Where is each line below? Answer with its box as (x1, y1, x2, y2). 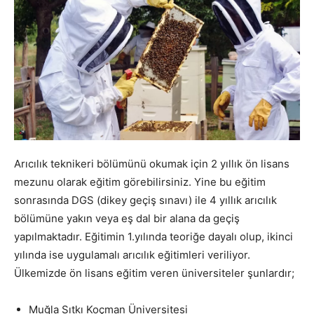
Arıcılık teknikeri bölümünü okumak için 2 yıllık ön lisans (14, 156, 289, 170)
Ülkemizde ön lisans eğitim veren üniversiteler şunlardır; (14, 266, 294, 280)
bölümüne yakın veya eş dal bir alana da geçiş (14, 211, 240, 225)
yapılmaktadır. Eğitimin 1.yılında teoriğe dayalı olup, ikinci (14, 229, 293, 243)
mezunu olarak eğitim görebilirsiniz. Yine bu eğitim (14, 175, 266, 189)
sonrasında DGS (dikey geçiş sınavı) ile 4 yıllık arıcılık (14, 193, 277, 207)
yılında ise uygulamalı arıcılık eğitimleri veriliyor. (14, 247, 250, 261)
